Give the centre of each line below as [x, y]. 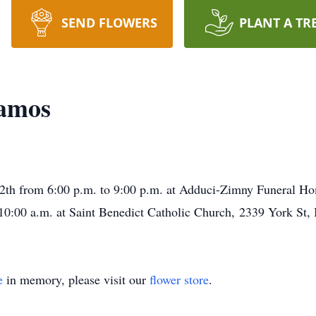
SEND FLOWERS [109, 23]
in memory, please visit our [76, 279]
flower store [179, 279]
